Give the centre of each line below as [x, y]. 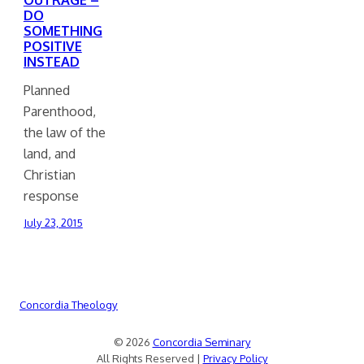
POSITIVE [52, 45]
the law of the [64, 132]
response [51, 196]
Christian [49, 175]
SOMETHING [63, 30]
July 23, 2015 [53, 223]
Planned [46, 90]
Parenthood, [59, 111]
